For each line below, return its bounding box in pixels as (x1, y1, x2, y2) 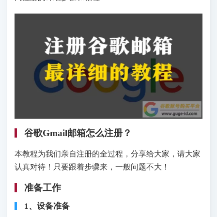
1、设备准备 (24, 201, 70, 211)
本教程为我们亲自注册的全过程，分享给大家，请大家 (15, 150, 201, 158)
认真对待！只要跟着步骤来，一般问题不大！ (15, 163, 170, 171)
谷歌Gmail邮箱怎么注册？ (24, 128, 132, 139)
